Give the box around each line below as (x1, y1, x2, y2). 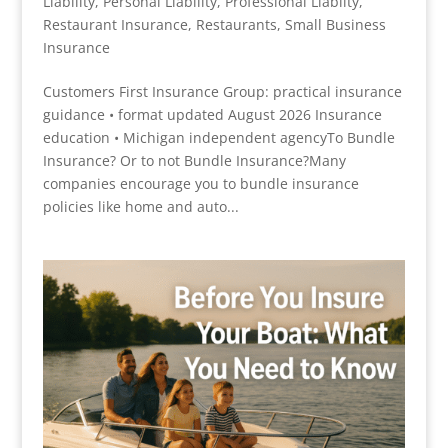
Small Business (284, 14, 386, 34)
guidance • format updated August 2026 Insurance (42, 104, 382, 124)
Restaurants (195, 14, 277, 34)
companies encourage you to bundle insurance (42, 173, 359, 193)
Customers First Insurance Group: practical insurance (42, 81, 402, 101)
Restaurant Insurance (42, 14, 188, 34)
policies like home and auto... (42, 196, 239, 216)
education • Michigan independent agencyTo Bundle (42, 127, 395, 147)
